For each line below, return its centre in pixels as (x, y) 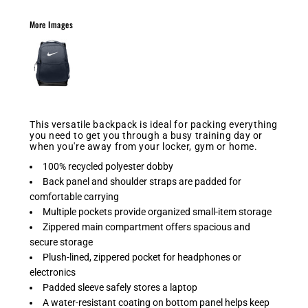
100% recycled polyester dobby (108, 166)
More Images (52, 24)
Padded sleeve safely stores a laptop (120, 287)
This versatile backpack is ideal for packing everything (154, 124)
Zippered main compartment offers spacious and (146, 227)
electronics (53, 272)
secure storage (61, 242)
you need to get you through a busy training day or (146, 135)
